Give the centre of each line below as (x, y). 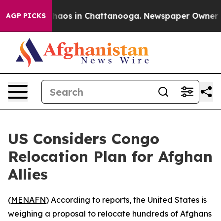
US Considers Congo (84, 139)
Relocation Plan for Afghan (110, 156)
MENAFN (28, 200)
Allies (28, 174)
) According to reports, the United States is (126, 200)
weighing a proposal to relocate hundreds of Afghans (110, 214)
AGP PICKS (26, 16)
